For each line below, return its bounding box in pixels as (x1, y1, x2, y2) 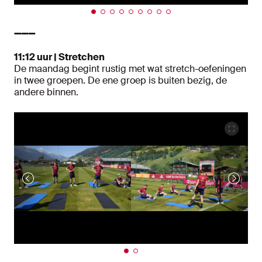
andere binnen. (14, 86, 81, 99)
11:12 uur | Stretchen (14, 51, 105, 64)
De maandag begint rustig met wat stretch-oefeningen (14, 63, 246, 75)
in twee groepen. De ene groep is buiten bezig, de (14, 74, 227, 87)
